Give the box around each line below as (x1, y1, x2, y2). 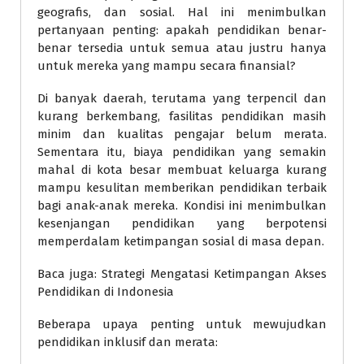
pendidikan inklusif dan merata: (37, 334, 218, 349)
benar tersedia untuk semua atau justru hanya (37, 40, 327, 55)
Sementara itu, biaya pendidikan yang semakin (37, 144, 327, 159)
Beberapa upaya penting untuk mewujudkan (37, 316, 327, 331)
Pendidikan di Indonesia (37, 284, 174, 299)
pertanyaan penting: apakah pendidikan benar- (37, 22, 327, 37)
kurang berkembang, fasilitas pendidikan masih (37, 108, 327, 123)
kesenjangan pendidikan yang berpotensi (37, 215, 327, 231)
